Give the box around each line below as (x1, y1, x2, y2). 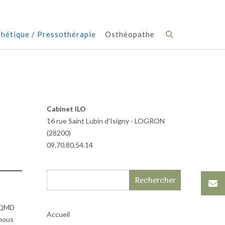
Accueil (46, 210, 70, 218)
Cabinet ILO (46, 104, 86, 113)
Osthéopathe (105, 30, 155, 39)
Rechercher (134, 175, 176, 185)
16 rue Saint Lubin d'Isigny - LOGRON (46, 117, 165, 125)
